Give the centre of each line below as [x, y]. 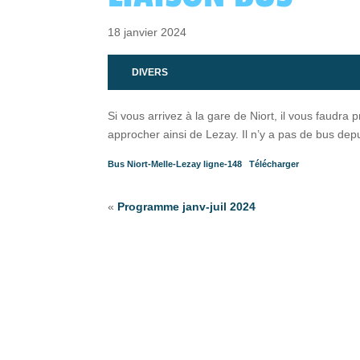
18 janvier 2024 [147, 32]
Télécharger [274, 164]
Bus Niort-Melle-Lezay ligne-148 [175, 164]
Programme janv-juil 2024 [187, 207]
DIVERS [150, 72]
